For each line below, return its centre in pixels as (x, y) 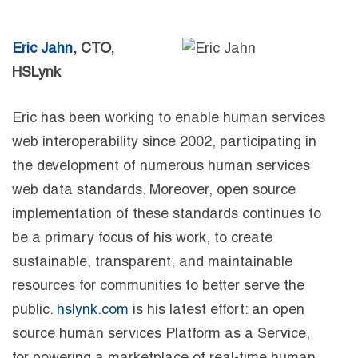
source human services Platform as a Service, (161, 334)
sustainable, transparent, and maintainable (152, 263)
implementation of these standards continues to (167, 215)
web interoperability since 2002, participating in (164, 143)
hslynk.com (93, 310)
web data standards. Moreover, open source (154, 191)
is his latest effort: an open (217, 310)
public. (34, 310)
